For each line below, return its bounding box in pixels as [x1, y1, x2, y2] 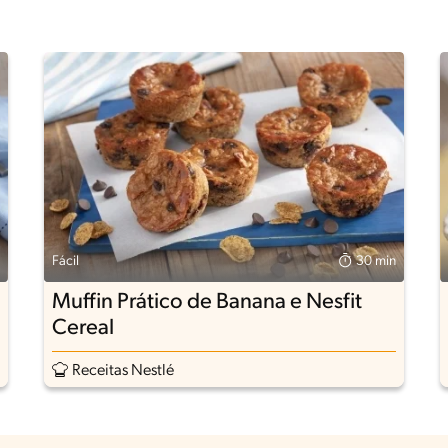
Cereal [51, 317, 114, 341]
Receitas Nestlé [71, 363, 174, 380]
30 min [356, 254, 397, 270]
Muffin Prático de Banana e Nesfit [51, 291, 362, 315]
